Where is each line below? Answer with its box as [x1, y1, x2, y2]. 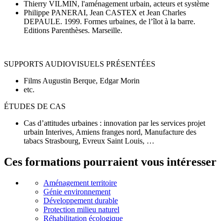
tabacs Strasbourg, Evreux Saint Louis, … [24, 136, 154, 145]
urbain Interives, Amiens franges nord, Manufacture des [24, 127, 196, 136]
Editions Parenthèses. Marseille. [24, 26, 122, 35]
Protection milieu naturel [43, 205, 119, 214]
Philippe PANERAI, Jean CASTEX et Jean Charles [24, 8, 186, 17]
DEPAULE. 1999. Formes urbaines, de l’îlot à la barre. [24, 17, 195, 26]
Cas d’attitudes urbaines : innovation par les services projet [24, 118, 205, 127]
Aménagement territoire [43, 178, 117, 187]
